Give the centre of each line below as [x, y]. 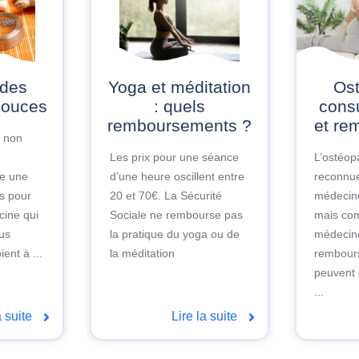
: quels [179, 107]
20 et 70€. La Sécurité [165, 196]
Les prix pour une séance [174, 157]
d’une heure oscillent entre [177, 177]
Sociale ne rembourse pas [176, 215]
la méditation [142, 254]
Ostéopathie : [339, 87]
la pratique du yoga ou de [174, 234]
